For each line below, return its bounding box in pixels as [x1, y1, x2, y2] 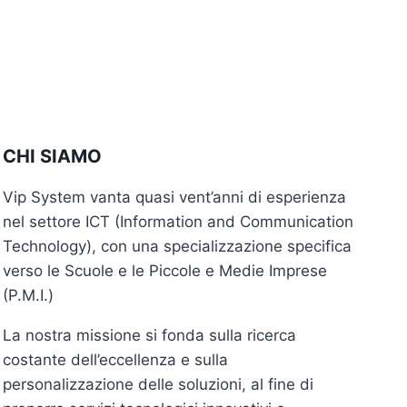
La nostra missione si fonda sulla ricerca [3, 326, 296, 345]
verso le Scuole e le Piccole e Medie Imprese [3, 262, 327, 281]
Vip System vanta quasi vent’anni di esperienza [3, 188, 346, 207]
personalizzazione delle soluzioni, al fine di [3, 375, 313, 394]
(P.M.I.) [3, 286, 54, 305]
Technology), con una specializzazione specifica [3, 237, 352, 256]
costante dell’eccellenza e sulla [3, 351, 228, 370]
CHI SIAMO [3, 145, 102, 168]
